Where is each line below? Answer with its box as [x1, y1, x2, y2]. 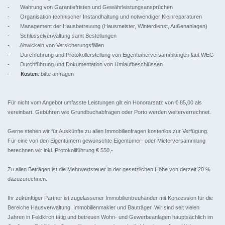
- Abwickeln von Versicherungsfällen [8, 42, 104, 49]
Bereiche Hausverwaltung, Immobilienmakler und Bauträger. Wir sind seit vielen [8, 204, 199, 211]
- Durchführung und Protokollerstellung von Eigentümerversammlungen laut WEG [8, 52, 214, 58]
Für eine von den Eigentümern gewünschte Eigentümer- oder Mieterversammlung [8, 138, 205, 144]
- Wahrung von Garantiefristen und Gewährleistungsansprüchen [8, 4, 173, 11]
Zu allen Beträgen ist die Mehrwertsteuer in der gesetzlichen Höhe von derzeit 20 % [8, 166, 210, 173]
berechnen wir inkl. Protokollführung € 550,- [8, 147, 113, 154]
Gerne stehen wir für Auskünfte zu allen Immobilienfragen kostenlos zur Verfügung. [8, 128, 208, 135]
